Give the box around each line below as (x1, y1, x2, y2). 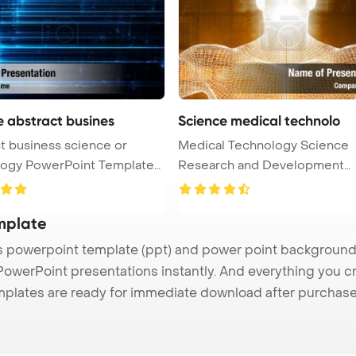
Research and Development (178, 157, 344, 173)
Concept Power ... (178, 176, 283, 193)
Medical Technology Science (178, 137, 349, 153)
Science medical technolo (178, 111, 340, 130)
